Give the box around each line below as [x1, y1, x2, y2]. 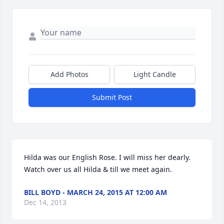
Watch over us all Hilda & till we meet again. [24, 164, 172, 174]
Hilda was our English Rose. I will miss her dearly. [24, 152, 190, 162]
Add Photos [50, 69, 88, 79]
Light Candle [133, 69, 176, 79]
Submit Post [92, 92, 132, 102]
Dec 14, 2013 [24, 197, 66, 207]
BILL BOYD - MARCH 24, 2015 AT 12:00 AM [24, 187, 167, 197]
